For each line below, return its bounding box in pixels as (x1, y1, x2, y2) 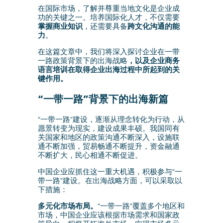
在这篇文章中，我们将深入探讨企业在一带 (37, 46, 180, 57)
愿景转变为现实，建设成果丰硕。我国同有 (37, 123, 180, 134)
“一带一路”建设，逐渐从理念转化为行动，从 (37, 114, 185, 125)
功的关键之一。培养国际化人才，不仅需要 (37, 12, 180, 23)
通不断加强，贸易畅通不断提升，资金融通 (37, 141, 180, 152)
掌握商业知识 (37, 21, 83, 32)
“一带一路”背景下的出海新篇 (37, 92, 168, 107)
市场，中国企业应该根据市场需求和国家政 (37, 210, 180, 221)
